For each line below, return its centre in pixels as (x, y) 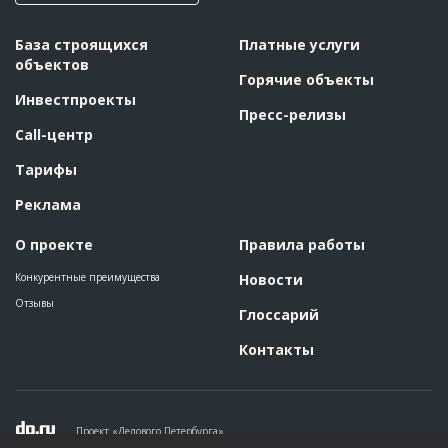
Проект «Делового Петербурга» (150, 430)
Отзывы (34, 303)
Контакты (276, 349)
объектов (52, 64)
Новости (271, 279)
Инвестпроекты (75, 99)
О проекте (54, 244)
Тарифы (46, 169)
